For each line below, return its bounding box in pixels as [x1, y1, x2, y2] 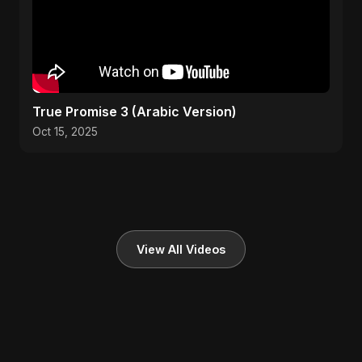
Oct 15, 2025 [32, 125, 98, 138]
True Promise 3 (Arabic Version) [32, 103, 237, 120]
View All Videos [137, 242, 225, 256]
